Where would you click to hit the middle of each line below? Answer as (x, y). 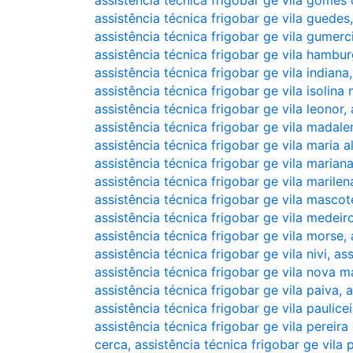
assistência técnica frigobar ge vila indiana (222, 72)
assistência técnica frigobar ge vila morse (219, 236)
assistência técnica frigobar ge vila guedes (222, 18)
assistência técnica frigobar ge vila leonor (219, 109)
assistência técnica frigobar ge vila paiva (217, 290)
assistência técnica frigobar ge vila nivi (211, 254)
